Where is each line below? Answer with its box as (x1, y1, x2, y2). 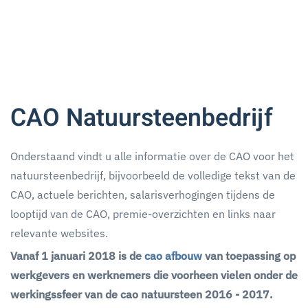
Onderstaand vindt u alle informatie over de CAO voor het (10, 149, 294, 163)
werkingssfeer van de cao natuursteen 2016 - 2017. (10, 287, 273, 301)
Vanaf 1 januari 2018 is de (10, 249, 144, 263)
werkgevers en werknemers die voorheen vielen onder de (10, 268, 298, 282)
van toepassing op (202, 249, 296, 263)
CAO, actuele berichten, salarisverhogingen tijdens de (10, 188, 275, 201)
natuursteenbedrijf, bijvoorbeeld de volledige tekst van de (10, 168, 296, 182)
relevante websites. (10, 226, 111, 240)
